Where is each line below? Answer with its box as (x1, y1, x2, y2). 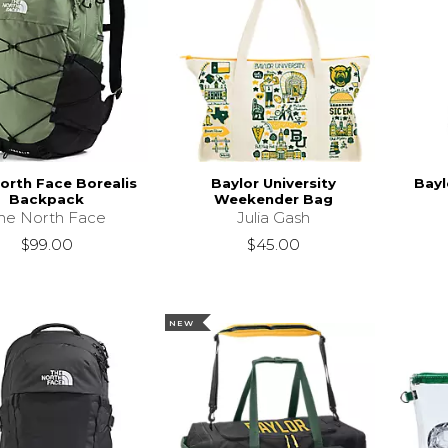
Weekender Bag (214, 190, 334, 207)
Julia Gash (237, 207, 311, 227)
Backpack (9, 190, 85, 207)
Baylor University (211, 174, 337, 191)
